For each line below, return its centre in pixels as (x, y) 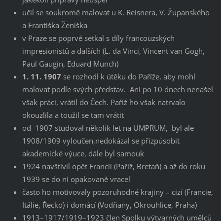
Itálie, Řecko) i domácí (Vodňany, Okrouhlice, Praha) (109, 205)
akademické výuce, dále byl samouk (83, 154)
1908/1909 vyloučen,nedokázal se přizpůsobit (101, 141)
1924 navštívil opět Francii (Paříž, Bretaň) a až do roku (113, 166)
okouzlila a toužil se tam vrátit (73, 115)
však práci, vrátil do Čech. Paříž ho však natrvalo (104, 102)
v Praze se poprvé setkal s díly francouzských (98, 38)
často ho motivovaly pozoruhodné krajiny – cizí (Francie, (117, 192)
